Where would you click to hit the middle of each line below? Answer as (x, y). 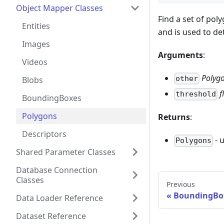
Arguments (180, 55)
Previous (181, 184)
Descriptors (44, 134)
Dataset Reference (51, 216)
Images (36, 44)
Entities (36, 26)
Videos (35, 62)
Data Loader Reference (59, 198)
